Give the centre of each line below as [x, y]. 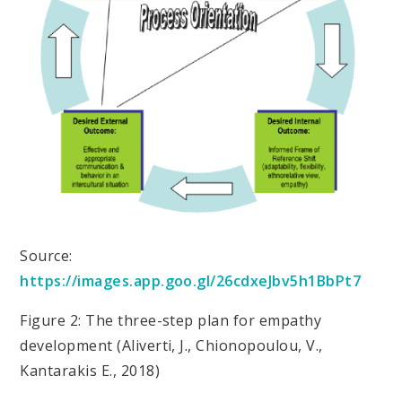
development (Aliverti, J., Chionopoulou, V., [171, 346]
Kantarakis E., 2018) [90, 371]
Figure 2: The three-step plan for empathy [171, 321]
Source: [46, 256]
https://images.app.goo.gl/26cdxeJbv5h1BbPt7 [191, 281]
